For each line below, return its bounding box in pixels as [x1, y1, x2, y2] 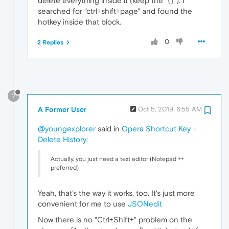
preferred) [51, 164, 79, 171]
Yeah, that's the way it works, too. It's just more [38, 188, 195, 197]
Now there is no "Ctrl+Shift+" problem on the [38, 215, 192, 224]
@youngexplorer [38, 124, 96, 133]
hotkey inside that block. [38, 17, 121, 26]
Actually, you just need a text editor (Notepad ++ [51, 155, 184, 163]
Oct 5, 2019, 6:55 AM [138, 105, 202, 113]
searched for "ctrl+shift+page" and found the [38, 6, 192, 15]
